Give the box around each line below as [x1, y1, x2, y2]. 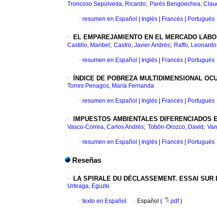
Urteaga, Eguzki [67, 183, 109, 190]
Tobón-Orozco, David [148, 124, 203, 131]
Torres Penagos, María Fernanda [67, 82, 154, 90]
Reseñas [72, 156, 101, 165]
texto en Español [82, 198, 126, 205]
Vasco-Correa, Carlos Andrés [67, 124, 144, 131]
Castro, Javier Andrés [114, 42, 170, 49]
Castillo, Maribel [67, 42, 110, 49]
